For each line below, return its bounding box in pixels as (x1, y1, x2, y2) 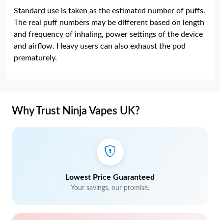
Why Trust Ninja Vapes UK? (12, 106, 140, 116)
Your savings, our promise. (71, 185, 149, 192)
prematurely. (14, 54, 57, 62)
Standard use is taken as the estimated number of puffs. (14, 7, 205, 15)
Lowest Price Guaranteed (65, 173, 155, 181)
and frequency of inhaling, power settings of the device (14, 30, 203, 38)
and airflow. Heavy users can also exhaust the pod (14, 42, 186, 50)
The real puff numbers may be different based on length (14, 19, 204, 27)
